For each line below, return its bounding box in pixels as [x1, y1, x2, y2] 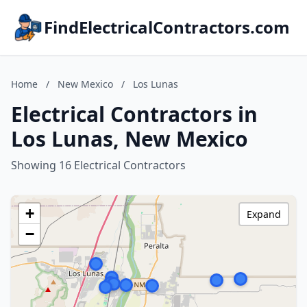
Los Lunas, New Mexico [11, 125, 248, 153]
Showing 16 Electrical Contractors [11, 158, 186, 173]
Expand [247, 208, 281, 221]
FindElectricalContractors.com [44, 16, 290, 38]
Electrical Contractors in [11, 100, 258, 128]
